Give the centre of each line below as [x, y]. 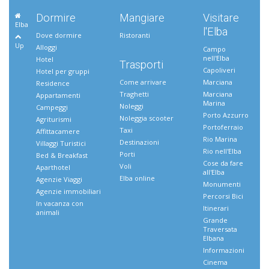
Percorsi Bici [223, 196]
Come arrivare [143, 82]
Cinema [216, 262]
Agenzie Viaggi [59, 179]
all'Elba [214, 172]
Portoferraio [223, 127]
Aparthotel [53, 167]
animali [47, 212]
